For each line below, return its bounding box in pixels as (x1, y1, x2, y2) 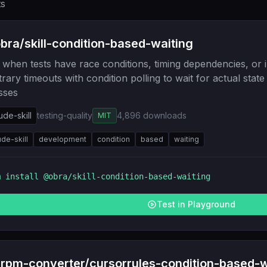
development (39, 135, 86, 144)
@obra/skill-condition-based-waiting (44, 172, 210, 181)
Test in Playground (156, 199, 235, 209)
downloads (143, 110, 187, 120)
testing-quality (37, 110, 92, 120)
